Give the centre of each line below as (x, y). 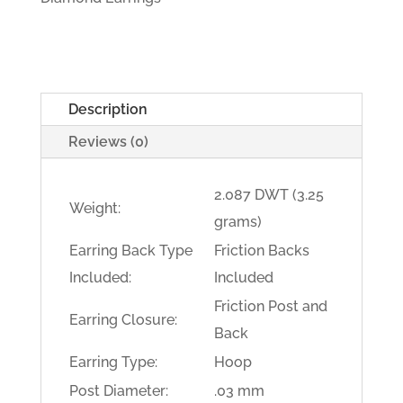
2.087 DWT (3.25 (269, 194)
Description (107, 109)
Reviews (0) (108, 141)
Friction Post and (270, 306)
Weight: (94, 208)
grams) (237, 221)
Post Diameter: (118, 390)
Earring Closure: (123, 319)
